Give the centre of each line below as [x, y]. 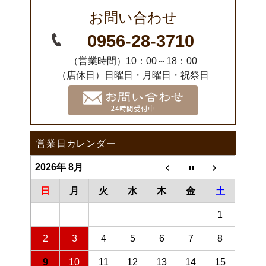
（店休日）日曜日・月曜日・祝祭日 [133, 75]
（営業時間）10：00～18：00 [133, 61]
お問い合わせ [133, 18]
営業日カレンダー [76, 143]
